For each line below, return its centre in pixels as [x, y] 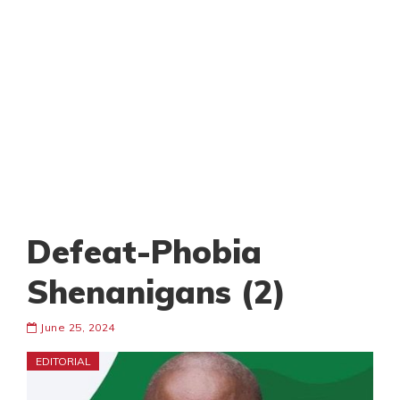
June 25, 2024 [76, 328]
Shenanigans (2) [156, 292]
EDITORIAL [63, 362]
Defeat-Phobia [144, 252]
